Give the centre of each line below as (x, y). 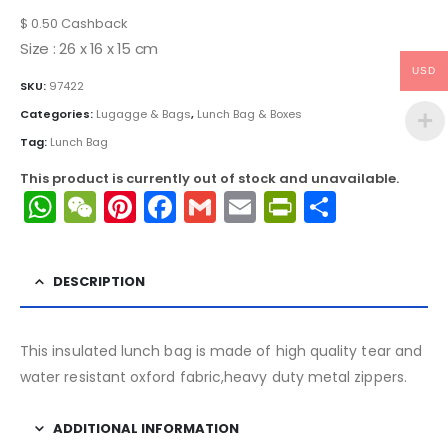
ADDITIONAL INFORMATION (146, 428)
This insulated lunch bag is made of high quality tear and (221, 350)
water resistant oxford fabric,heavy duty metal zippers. (213, 376)
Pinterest (204, 207)
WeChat (159, 207)
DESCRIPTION (99, 281)
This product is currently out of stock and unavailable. (209, 179)
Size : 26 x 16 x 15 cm (89, 48)
